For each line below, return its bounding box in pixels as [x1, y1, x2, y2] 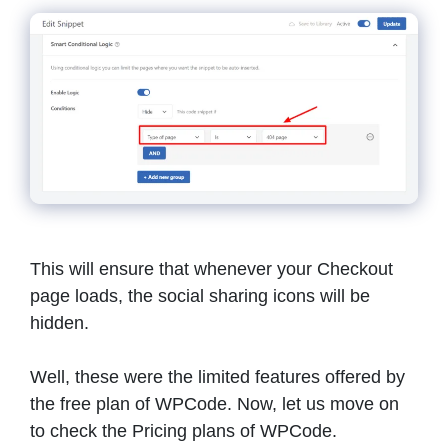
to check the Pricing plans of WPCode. [30, 420, 337, 441]
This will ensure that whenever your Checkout [30, 258, 393, 279]
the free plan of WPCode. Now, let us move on [30, 393, 399, 414]
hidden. [30, 312, 89, 333]
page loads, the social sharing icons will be [30, 285, 370, 306]
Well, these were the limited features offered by [30, 366, 405, 387]
